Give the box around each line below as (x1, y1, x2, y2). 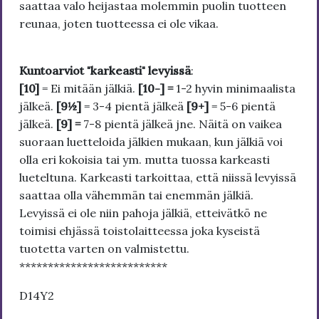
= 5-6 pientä (209, 99, 276, 114)
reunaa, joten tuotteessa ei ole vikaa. (19, 16, 219, 31)
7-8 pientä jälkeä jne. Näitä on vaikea (83, 117, 282, 132)
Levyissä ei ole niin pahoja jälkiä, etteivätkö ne (19, 206, 267, 221)
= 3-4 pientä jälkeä (81, 99, 187, 114)
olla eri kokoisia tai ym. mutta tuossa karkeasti (19, 152, 270, 167)
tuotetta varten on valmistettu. (19, 241, 192, 256)
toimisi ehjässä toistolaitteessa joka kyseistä (19, 224, 260, 239)
